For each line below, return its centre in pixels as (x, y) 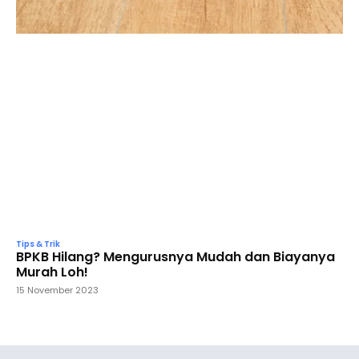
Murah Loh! (52, 272)
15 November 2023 (57, 290)
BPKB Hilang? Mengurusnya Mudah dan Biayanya (175, 256)
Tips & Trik (38, 244)
